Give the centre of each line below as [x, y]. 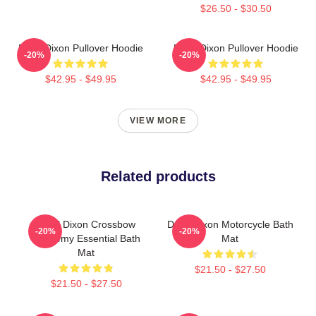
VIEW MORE [158, 120]
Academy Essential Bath [86, 238]
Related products [158, 176]
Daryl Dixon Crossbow [86, 224]
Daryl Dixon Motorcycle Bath [230, 224]
